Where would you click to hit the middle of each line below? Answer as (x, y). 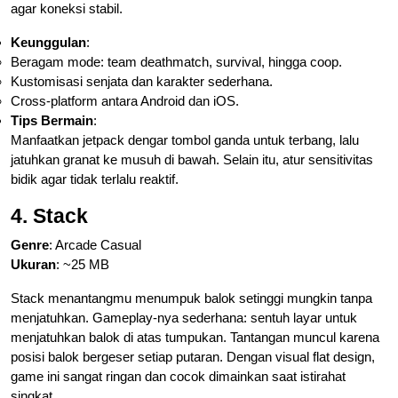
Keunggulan (48, 42)
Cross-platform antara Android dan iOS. (125, 100)
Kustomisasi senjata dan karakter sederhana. (142, 81)
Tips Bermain (52, 120)
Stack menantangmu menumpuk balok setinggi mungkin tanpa (191, 298)
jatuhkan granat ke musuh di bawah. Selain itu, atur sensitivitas (192, 159)
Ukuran (33, 264)
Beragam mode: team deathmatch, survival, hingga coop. (176, 61)
